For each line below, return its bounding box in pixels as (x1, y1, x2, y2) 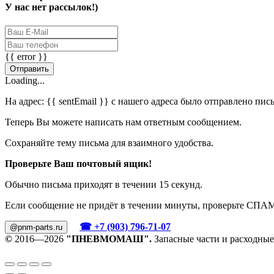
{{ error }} (5, 51, 48, 62)
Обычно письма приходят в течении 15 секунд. (5, 179, 202, 190)
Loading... (5, 75, 45, 86)
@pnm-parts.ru (10, 222, 62, 232)
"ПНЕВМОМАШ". (66, 233, 152, 244)
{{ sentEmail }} (46, 95, 109, 106)
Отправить (10, 64, 49, 73)
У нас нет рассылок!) (5, 1, 98, 12)
